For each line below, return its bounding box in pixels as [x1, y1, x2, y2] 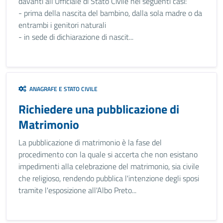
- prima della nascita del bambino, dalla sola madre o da [18, 7, 202, 19]
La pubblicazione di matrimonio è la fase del [18, 136, 162, 148]
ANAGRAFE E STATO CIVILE [26, 84, 98, 94]
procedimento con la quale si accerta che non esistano [18, 148, 198, 160]
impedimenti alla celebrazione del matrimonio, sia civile [18, 160, 199, 172]
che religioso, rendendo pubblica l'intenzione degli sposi [18, 172, 199, 184]
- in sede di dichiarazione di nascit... [18, 31, 133, 43]
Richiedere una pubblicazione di [18, 100, 179, 118]
